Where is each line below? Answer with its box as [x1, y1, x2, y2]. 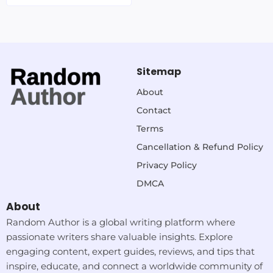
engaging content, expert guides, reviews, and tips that [6, 246, 255, 258]
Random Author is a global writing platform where [6, 216, 235, 229]
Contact [136, 105, 171, 116]
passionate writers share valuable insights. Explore [6, 231, 233, 243]
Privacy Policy [136, 160, 197, 171]
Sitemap [136, 65, 181, 79]
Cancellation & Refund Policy [136, 141, 263, 153]
